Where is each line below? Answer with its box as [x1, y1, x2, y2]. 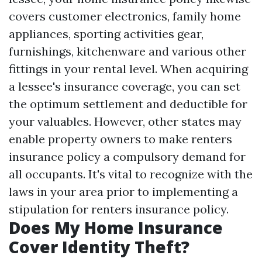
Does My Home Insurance [9, 216, 223, 239]
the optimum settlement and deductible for [9, 96, 247, 111]
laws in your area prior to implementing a [9, 184, 238, 199]
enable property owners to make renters [9, 131, 232, 146]
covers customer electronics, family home [9, 8, 241, 23]
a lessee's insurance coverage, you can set [9, 78, 240, 94]
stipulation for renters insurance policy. [9, 201, 229, 216]
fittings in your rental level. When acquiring [9, 61, 248, 76]
